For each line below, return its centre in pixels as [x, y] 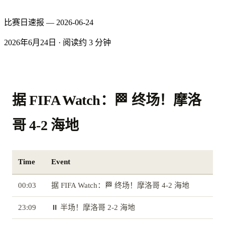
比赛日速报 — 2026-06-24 [49, 23]
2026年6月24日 [30, 43]
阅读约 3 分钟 [87, 43]
